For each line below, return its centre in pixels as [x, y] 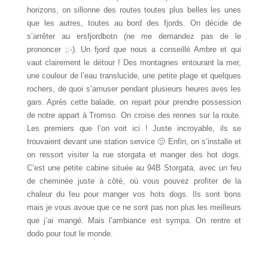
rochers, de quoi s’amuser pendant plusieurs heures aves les [134, 89]
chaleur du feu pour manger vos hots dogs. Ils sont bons [134, 194]
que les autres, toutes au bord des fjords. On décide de [134, 23]
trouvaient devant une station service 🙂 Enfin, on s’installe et [134, 141]
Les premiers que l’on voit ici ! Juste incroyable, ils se [134, 128]
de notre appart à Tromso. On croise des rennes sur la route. [134, 115]
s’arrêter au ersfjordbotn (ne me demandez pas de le [134, 36]
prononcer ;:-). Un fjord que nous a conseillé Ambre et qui [134, 49]
